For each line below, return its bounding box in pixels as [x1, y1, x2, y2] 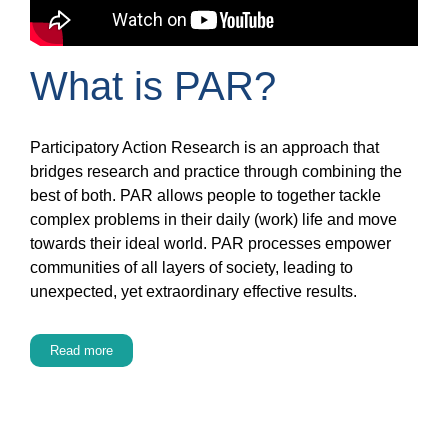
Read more [50, 342, 113, 358]
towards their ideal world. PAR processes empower [30, 234, 391, 252]
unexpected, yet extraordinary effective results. [30, 282, 357, 300]
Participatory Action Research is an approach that [30, 138, 379, 156]
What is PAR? [30, 63, 276, 108]
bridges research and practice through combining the [30, 162, 402, 180]
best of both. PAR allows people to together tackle [30, 186, 381, 204]
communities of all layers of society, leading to [30, 258, 353, 276]
